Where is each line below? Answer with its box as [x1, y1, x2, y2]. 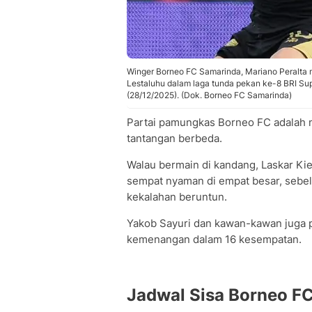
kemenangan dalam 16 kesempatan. [127, 233, 302, 246]
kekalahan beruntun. [127, 190, 227, 203]
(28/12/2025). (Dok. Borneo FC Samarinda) [127, 90, 292, 100]
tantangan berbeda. [127, 132, 222, 145]
